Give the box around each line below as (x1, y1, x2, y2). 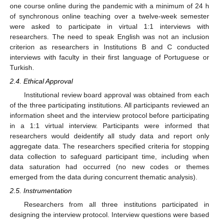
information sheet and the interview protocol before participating (10, 111, 209, 120)
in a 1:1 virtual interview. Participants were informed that (10, 122, 209, 130)
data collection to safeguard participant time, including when (10, 153, 209, 161)
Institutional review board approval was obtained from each (23, 91, 209, 99)
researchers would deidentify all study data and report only (10, 132, 209, 140)
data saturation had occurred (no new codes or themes (10, 163, 209, 171)
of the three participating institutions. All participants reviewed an (10, 101, 209, 109)
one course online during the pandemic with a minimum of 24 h (10, 1, 209, 10)
